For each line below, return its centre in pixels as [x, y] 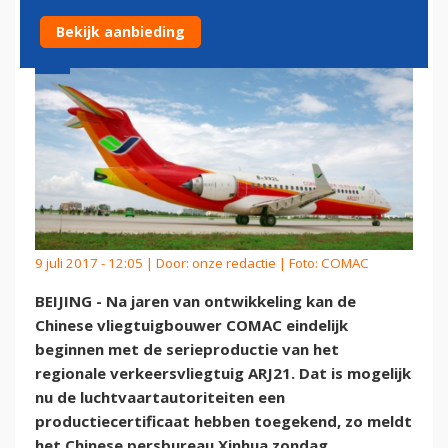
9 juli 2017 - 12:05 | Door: [113, 262]
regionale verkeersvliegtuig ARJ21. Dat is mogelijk [223, 373]
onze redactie [234, 262]
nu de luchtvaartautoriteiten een [160, 397]
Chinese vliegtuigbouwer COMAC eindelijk [191, 325]
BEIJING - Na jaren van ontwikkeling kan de [195, 301]
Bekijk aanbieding [120, 31]
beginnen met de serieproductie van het [187, 349]
